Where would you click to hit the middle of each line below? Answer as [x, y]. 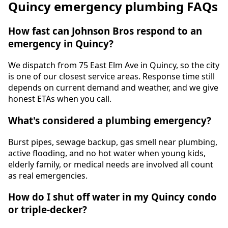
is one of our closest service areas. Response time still [111, 77]
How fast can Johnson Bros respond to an [105, 31]
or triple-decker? [48, 210]
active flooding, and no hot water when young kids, [107, 153]
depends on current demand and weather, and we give [113, 88]
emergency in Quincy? [61, 44]
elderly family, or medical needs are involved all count [111, 164]
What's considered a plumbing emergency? [110, 120]
